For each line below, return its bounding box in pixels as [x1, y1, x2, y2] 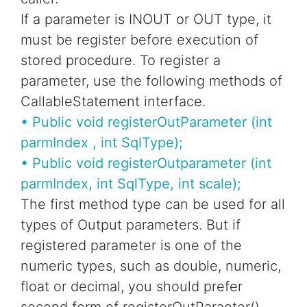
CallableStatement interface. [21, 93, 206, 110]
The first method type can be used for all [21, 196, 285, 213]
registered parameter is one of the [21, 237, 242, 254]
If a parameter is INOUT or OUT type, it [21, 11, 271, 28]
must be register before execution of [21, 32, 258, 49]
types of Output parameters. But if [21, 217, 241, 234]
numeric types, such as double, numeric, [21, 258, 281, 275]
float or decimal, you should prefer [21, 278, 243, 295]
